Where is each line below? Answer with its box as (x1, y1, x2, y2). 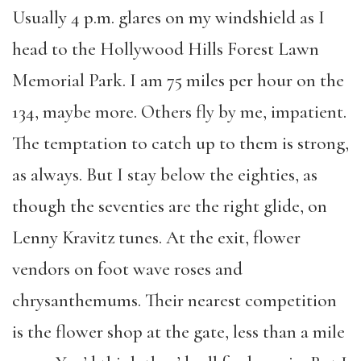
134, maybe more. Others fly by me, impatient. (12, 101, 346, 124)
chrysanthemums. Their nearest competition (12, 289, 337, 313)
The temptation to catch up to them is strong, (12, 132, 349, 156)
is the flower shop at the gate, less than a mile (12, 321, 345, 344)
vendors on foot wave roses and (12, 258, 243, 281)
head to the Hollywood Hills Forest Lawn (12, 38, 319, 61)
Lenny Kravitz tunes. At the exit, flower (12, 226, 301, 250)
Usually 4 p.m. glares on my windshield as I (12, 6, 325, 30)
